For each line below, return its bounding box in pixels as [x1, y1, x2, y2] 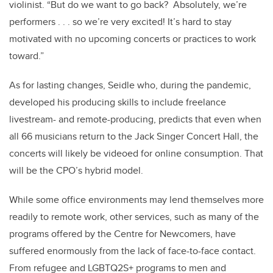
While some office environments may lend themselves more [9, 193, 264, 207]
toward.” [9, 49, 44, 63]
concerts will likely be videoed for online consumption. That [9, 146, 263, 161]
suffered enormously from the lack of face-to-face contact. [9, 244, 256, 258]
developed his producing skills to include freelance [9, 95, 226, 110]
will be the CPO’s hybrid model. [9, 163, 143, 178]
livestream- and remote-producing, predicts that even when [9, 112, 261, 127]
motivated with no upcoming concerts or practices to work [9, 32, 256, 46]
